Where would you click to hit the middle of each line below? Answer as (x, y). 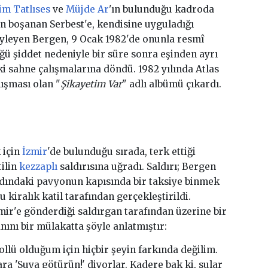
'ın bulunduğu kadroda (161, 10)
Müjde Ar (87, 10)
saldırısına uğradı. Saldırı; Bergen (136, 167)
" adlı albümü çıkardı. (171, 84)
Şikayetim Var (91, 84)
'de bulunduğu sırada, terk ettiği (121, 152)
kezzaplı (38, 167)
